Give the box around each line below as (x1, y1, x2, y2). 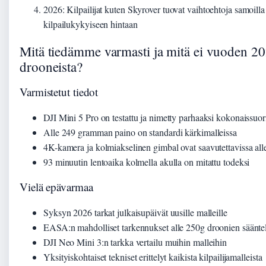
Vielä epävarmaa (20, 179, 93, 194)
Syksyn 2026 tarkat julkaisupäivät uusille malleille (43, 205, 227, 218)
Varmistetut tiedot (20, 84, 99, 99)
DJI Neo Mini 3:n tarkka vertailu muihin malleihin (43, 235, 227, 248)
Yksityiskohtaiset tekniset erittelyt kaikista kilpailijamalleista (43, 250, 262, 263)
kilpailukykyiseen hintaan (43, 18, 138, 31)
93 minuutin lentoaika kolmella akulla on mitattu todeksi (43, 155, 250, 168)
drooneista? (20, 57, 83, 75)
